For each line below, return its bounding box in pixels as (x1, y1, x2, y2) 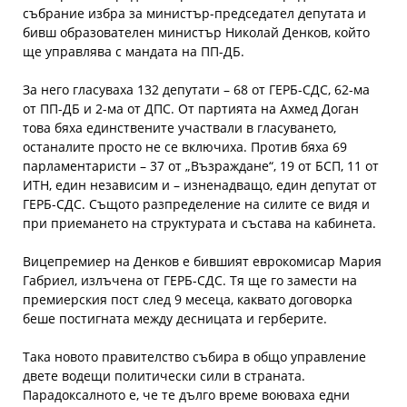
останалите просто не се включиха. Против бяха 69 (23, 138, 347, 155)
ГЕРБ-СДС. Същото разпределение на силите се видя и (23, 195, 370, 213)
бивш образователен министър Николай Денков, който (23, 24, 370, 41)
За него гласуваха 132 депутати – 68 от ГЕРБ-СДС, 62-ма (23, 81, 370, 98)
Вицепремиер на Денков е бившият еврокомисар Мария (23, 253, 382, 270)
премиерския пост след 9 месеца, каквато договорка (23, 291, 352, 308)
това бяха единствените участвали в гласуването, (23, 119, 336, 136)
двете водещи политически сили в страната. (23, 367, 305, 384)
